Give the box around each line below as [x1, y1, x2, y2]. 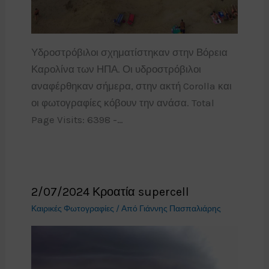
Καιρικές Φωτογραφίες [31, 204, 114, 214]
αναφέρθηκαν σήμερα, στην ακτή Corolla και [31, 80, 232, 92]
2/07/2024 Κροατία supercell [31, 185, 189, 199]
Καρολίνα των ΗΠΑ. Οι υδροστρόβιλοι [31, 63, 201, 76]
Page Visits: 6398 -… [31, 113, 123, 126]
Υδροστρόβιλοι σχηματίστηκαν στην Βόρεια [31, 46, 228, 59]
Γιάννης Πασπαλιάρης [139, 204, 221, 214]
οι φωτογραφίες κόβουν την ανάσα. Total [31, 97, 214, 109]
